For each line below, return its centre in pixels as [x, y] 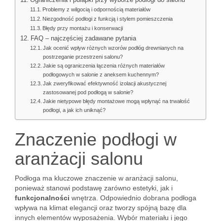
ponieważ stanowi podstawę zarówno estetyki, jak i [94, 188]
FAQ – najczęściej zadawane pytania [83, 38]
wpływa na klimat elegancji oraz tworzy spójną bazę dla [101, 208]
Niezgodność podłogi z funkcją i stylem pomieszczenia [108, 19]
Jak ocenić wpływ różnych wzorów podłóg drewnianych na [113, 48]
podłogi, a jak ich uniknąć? [74, 110]
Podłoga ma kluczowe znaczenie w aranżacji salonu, [96, 178]
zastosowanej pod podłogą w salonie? [88, 92]
